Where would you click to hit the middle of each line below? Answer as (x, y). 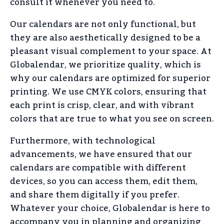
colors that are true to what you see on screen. (112, 119)
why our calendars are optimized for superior (110, 78)
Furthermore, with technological (83, 141)
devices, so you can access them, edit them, (104, 181)
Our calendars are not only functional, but (103, 24)
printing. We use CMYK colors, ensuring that (108, 92)
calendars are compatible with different (98, 168)
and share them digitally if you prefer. (95, 195)
